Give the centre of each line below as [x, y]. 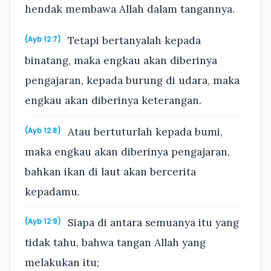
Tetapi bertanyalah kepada [133, 40]
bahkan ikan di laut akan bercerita [110, 171]
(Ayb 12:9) [43, 222]
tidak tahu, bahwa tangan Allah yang [115, 243]
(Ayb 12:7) [43, 39]
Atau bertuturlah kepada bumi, [144, 132]
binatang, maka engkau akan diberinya [121, 60]
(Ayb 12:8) [43, 130]
